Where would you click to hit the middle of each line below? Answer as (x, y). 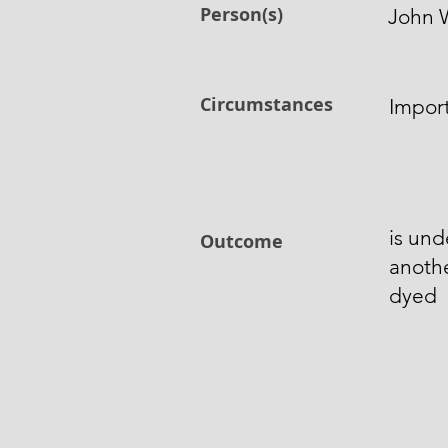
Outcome (241, 241)
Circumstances (266, 104)
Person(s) (241, 14)
